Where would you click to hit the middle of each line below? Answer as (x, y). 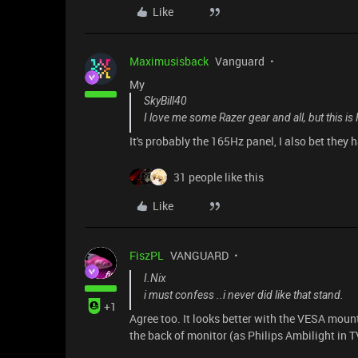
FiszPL (147, 256)
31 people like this (219, 177)
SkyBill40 (165, 101)
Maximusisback (169, 62)
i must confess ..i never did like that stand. (244, 295)
